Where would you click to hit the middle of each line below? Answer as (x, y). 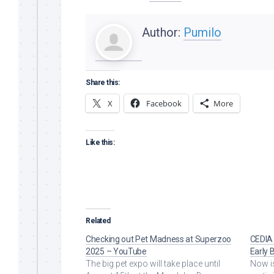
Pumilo (202, 32)
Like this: (100, 142)
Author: (163, 32)
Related (98, 220)
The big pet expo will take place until (153, 263)
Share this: (103, 82)
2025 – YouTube (116, 251)
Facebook (164, 103)
